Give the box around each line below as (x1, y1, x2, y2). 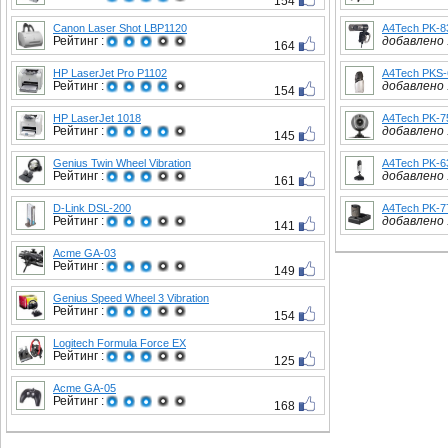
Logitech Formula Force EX (53, 337, 186, 349)
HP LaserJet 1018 (53, 112, 141, 124)
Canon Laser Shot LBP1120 (53, 22, 187, 34)
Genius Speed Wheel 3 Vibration (53, 292, 209, 304)
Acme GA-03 (53, 247, 116, 259)
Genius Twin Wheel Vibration (53, 157, 191, 169)
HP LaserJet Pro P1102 (53, 67, 167, 79)
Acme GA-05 (53, 382, 116, 394)
